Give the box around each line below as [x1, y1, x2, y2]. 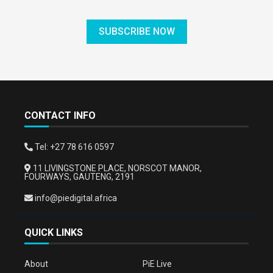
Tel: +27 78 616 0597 [33, 142, 114, 152]
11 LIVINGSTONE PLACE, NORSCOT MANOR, [31, 163, 202, 173]
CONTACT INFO [24, 110, 96, 121]
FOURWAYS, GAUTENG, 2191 [24, 172, 135, 182]
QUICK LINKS [24, 227, 83, 238]
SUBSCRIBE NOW [98, 26, 175, 37]
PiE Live [143, 259, 172, 269]
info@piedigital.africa [33, 193, 117, 203]
